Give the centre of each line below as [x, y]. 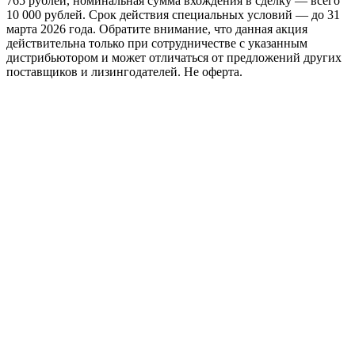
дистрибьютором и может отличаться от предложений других [174, 57]
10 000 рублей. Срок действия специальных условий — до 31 [173, 14]
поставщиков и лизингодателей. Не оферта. [124, 71]
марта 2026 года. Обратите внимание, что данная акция [157, 29]
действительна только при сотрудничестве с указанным [157, 43]
